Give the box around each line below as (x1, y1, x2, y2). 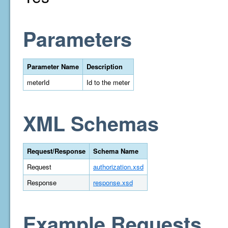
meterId (27, 77, 49, 87)
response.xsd (93, 178, 133, 187)
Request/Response (27, 146, 85, 156)
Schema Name (93, 146, 138, 156)
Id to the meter (87, 77, 130, 87)
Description (87, 62, 123, 71)
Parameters (23, 24, 132, 53)
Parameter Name (27, 62, 79, 71)
